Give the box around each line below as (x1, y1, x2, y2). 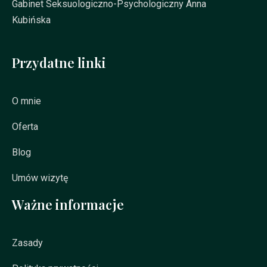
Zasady (12, 237, 43, 249)
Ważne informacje (12, 195, 124, 214)
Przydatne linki (12, 54, 106, 72)
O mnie (12, 95, 41, 107)
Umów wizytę (12, 172, 68, 184)
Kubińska (12, 14, 51, 26)
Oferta (12, 121, 38, 133)
